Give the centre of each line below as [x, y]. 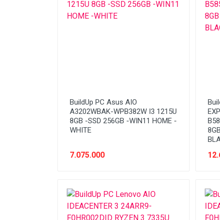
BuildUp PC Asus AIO [103, 102]
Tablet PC [81, 20]
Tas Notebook [88, 37]
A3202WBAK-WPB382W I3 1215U [123, 111]
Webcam [80, 90]
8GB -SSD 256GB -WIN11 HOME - [123, 121]
